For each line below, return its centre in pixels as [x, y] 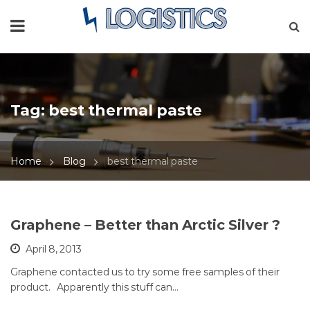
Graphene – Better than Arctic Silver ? [145, 225]
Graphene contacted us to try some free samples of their [145, 272]
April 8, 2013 [54, 249]
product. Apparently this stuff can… [94, 288]
